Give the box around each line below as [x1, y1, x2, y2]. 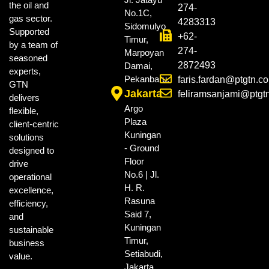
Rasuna [124, 196, 156, 207]
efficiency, [9, 198, 48, 209]
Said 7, [124, 209, 152, 220]
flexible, [9, 106, 38, 116]
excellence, [9, 185, 53, 196]
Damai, [124, 61, 153, 71]
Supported [9, 26, 49, 37]
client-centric [9, 119, 59, 130]
